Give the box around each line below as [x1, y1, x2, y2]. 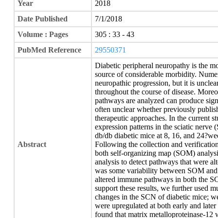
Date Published [18, 15, 68, 23]
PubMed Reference [18, 46, 81, 54]
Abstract [18, 140, 46, 148]
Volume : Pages [18, 30, 68, 38]
